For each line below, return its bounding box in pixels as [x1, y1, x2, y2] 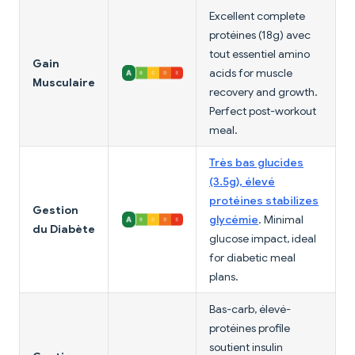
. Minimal [258, 212, 303, 227]
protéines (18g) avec [209, 28, 311, 43]
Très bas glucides [209, 155, 303, 170]
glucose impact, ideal [209, 231, 316, 246]
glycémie [209, 212, 258, 227]
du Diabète [32, 222, 95, 237]
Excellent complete [209, 9, 305, 24]
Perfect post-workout [209, 104, 316, 119]
